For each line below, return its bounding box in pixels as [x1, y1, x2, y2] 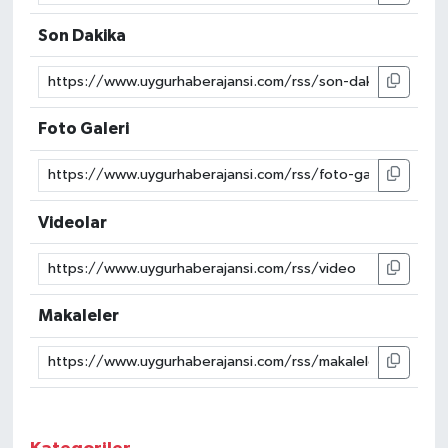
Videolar [38, 213, 108, 231]
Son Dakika [38, 26, 127, 44]
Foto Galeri [38, 120, 130, 138]
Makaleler [38, 307, 120, 325]
